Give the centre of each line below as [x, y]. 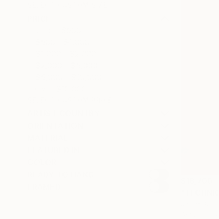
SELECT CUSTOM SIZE [67, 5]
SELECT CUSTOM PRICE [70, 100]
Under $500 [58, 30]
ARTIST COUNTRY [64, 113]
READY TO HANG [61, 175]
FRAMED [44, 187]
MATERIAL [48, 138]
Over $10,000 [61, 89]
